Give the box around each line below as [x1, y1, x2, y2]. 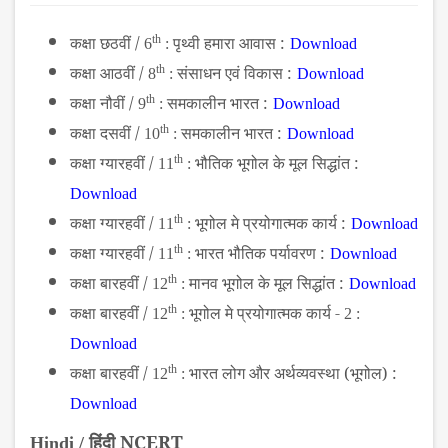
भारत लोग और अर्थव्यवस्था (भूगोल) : [189, 362, 397, 385]
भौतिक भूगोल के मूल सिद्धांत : [195, 152, 359, 175]
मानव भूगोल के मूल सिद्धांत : [189, 272, 344, 295]
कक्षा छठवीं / [70, 32, 140, 55]
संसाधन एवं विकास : [177, 62, 292, 85]
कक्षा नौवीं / [70, 92, 134, 115]
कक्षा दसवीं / [70, 122, 140, 145]
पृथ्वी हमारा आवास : [173, 32, 285, 55]
